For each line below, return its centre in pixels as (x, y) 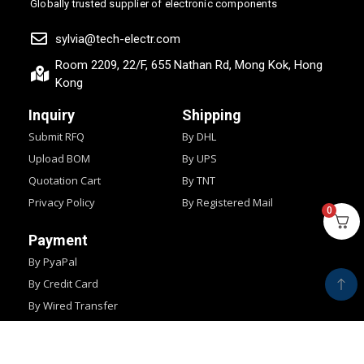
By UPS (199, 159)
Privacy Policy (62, 203)
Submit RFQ (56, 137)
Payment (58, 240)
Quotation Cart (65, 181)
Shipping (212, 115)
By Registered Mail (227, 203)
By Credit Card (63, 284)
